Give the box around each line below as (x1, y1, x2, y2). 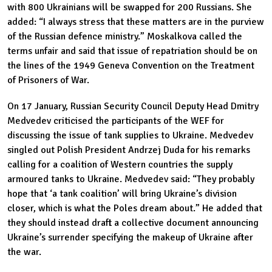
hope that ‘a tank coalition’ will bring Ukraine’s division (7, 188, 237, 200)
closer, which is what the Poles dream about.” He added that (7, 202, 262, 215)
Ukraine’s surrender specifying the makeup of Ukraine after (7, 231, 253, 244)
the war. (7, 246, 44, 259)
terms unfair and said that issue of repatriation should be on (7, 44, 257, 57)
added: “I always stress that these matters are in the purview (7, 15, 264, 28)
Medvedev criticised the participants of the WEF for (7, 115, 224, 127)
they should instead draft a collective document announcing (7, 217, 259, 229)
